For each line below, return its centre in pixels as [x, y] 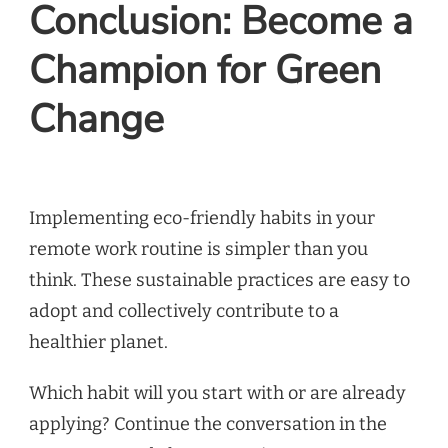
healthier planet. [98, 341]
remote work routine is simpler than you [198, 248]
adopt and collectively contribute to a [184, 310]
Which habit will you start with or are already [217, 392]
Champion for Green [205, 70]
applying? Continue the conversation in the [208, 423]
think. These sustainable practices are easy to [219, 279]
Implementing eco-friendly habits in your [202, 217]
